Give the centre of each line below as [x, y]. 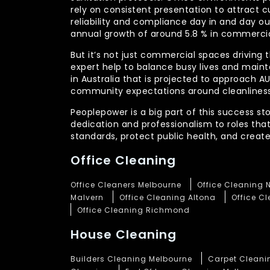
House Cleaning [124, 234]
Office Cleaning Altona [168, 197]
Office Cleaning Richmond [133, 210]
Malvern [87, 197]
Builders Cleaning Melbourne [131, 259]
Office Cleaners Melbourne [126, 185]
